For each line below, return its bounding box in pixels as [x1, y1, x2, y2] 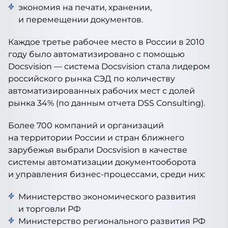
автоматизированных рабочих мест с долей [8, 86, 195, 96]
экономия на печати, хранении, [18, 3, 152, 12]
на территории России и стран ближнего [8, 133, 184, 142]
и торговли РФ [18, 204, 81, 214]
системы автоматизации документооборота [8, 157, 196, 167]
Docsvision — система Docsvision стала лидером [8, 62, 210, 71]
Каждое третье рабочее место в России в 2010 [8, 37, 205, 47]
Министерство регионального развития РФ [18, 216, 206, 226]
